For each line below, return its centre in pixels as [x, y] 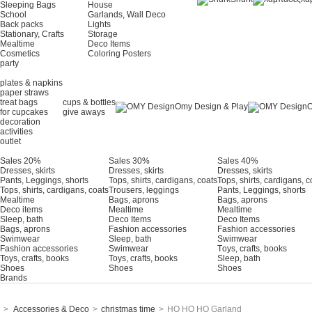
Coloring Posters [119, 54]
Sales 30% [129, 161]
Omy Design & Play [211, 107]
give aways [84, 112]
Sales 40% [238, 161]
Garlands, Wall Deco [127, 15]
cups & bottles [89, 102]
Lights [99, 24]
